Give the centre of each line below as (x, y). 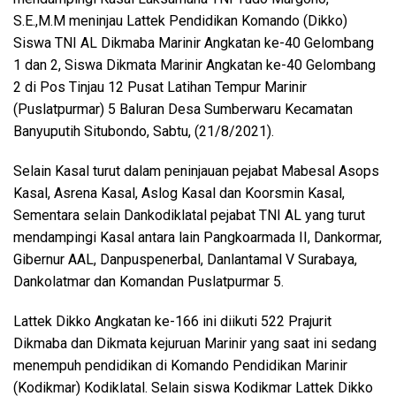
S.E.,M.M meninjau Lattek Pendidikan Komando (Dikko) (180, 21)
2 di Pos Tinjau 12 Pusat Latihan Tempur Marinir (160, 87)
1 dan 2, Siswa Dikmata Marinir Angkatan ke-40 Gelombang (194, 65)
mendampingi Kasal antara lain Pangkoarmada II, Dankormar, (198, 237)
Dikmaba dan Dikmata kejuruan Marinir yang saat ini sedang (195, 343)
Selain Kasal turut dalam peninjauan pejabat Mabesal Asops (196, 171)
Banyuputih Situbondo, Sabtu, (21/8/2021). (144, 131)
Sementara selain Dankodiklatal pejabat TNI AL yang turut (189, 215)
